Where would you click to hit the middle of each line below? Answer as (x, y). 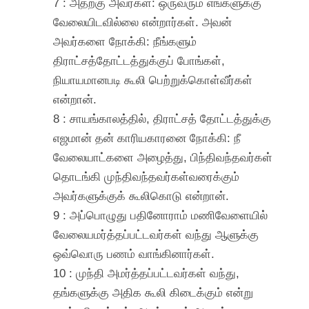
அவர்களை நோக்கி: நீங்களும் (125, 41)
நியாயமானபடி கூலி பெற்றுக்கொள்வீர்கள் (153, 80)
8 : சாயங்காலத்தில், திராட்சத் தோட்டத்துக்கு (162, 118)
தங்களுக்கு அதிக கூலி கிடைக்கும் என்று (153, 292)
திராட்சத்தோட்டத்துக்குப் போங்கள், (139, 60)
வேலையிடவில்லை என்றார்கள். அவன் (143, 22)
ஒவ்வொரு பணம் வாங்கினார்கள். (134, 253)
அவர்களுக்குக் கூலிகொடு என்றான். (141, 196)
